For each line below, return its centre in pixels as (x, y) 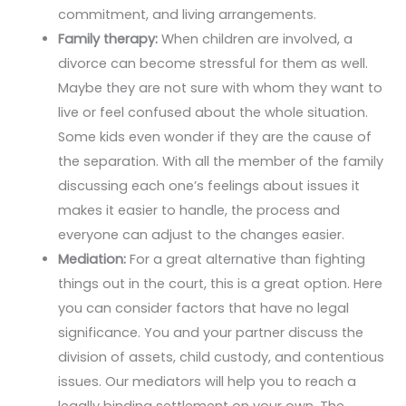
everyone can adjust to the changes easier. (201, 234)
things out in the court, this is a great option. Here (220, 283)
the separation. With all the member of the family (220, 161)
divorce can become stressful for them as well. (213, 63)
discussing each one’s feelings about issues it (208, 185)
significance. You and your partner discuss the (210, 332)
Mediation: (92, 259)
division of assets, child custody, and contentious (221, 357)
